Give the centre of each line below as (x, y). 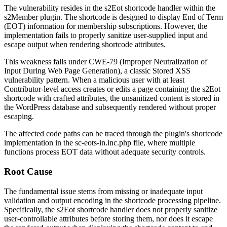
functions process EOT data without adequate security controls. (105, 152)
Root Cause (28, 171)
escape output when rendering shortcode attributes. (85, 45)
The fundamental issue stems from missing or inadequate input (103, 191)
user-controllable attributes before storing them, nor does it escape (108, 218)
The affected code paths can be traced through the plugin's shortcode (113, 134)
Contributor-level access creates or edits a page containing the (103, 89)
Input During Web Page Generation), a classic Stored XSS (97, 71)
